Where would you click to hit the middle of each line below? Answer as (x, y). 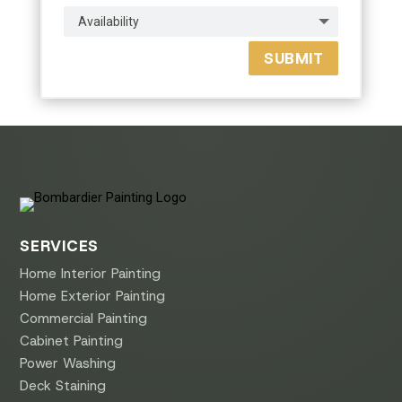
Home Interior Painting (91, 273)
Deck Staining (63, 385)
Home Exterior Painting (93, 296)
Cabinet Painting (72, 341)
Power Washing (68, 363)
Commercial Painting (84, 318)
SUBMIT (294, 58)
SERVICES (60, 245)
